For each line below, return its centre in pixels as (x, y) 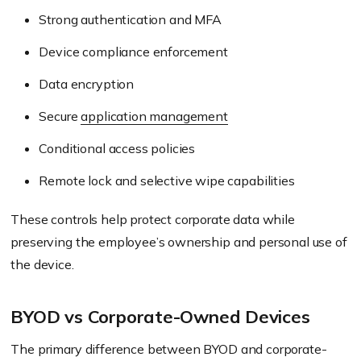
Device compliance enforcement (133, 52)
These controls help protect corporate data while (153, 219)
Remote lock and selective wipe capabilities (167, 180)
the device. (42, 264)
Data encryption (87, 84)
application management (154, 116)
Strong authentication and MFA (130, 19)
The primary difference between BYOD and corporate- (169, 349)
